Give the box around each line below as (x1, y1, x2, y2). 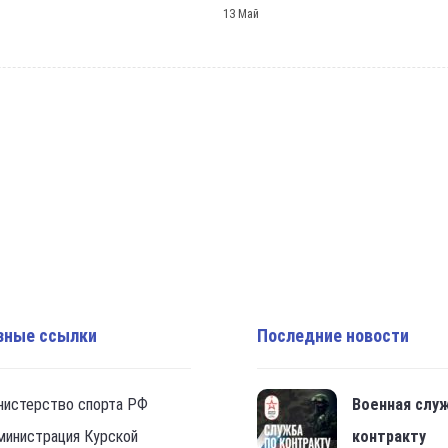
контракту (352, 427, 427, 446)
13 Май (223, 6, 259, 21)
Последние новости (257, 325, 410, 346)
